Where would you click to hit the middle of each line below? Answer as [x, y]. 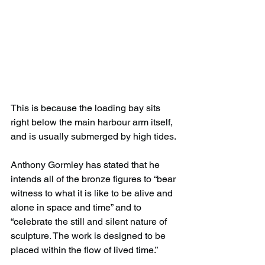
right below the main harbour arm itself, [93, 122]
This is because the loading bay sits [87, 108]
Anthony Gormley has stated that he [86, 164]
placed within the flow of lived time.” [84, 250]
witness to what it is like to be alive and [93, 193]
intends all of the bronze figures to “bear [94, 179]
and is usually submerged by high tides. [93, 136]
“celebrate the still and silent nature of [90, 221]
